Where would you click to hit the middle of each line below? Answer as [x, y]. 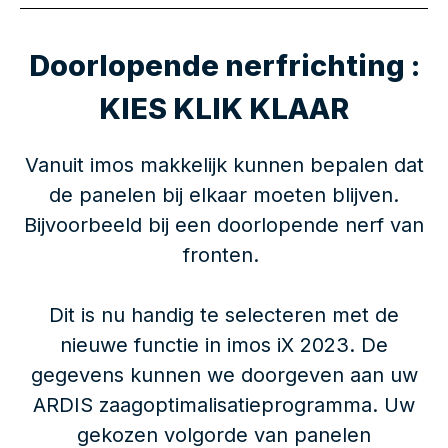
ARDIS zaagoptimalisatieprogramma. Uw [224, 404]
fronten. [224, 254]
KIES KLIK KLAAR [224, 108]
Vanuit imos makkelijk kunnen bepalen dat [224, 164]
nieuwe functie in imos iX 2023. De [224, 344]
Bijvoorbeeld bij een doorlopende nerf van [224, 224]
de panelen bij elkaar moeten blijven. [224, 194]
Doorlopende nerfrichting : [224, 65]
